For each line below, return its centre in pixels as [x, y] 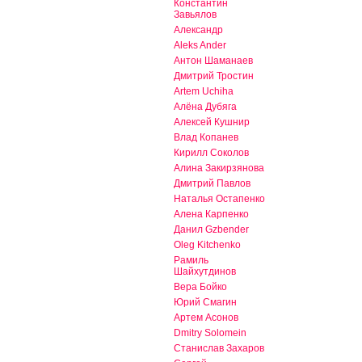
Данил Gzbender [211, 230]
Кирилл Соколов [211, 153]
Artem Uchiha [204, 92]
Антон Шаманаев [213, 61]
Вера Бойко [200, 287]
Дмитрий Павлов [212, 184]
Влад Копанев [206, 138]
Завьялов [195, 15]
